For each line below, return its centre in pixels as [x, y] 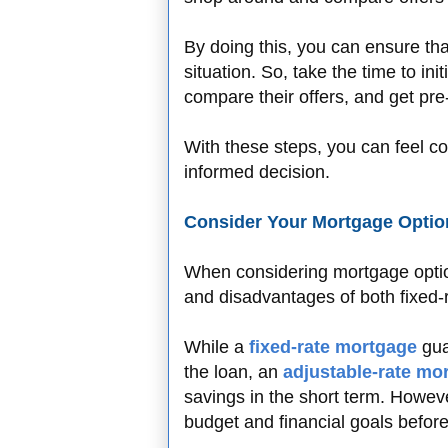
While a [216, 347]
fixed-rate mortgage [333, 347]
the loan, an [233, 372]
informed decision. [257, 172]
